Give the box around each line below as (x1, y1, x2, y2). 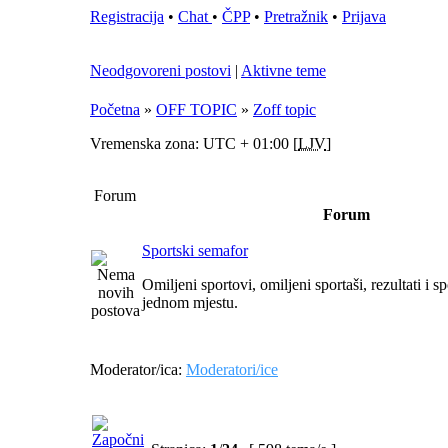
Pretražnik (264, 8, 328, 25)
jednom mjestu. (142, 294, 238, 311)
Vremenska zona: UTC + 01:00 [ (90, 135, 298, 152)
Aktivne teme (241, 62, 326, 79)
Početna (90, 101, 140, 118)
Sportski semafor (142, 242, 248, 259)
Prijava (342, 8, 386, 25)
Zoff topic (253, 101, 316, 118)
